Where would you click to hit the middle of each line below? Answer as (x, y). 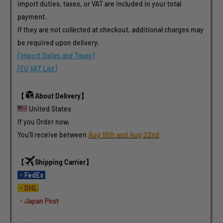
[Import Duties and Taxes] (56, 56)
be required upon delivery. (58, 43)
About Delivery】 (61, 96)
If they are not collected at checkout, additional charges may (111, 30)
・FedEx (31, 175)
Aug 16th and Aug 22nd (124, 135)
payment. (32, 17)
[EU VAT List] (37, 69)
